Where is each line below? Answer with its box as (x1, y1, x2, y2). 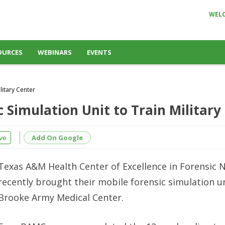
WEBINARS (38, 48, 72, 57)
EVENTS (87, 48, 111, 57)
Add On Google (32, 133, 83, 142)
